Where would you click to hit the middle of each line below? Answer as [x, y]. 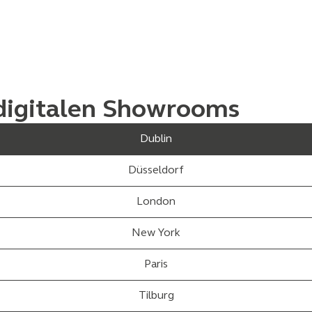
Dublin [156, 140]
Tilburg [156, 296]
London [156, 202]
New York [156, 234]
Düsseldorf [156, 171]
